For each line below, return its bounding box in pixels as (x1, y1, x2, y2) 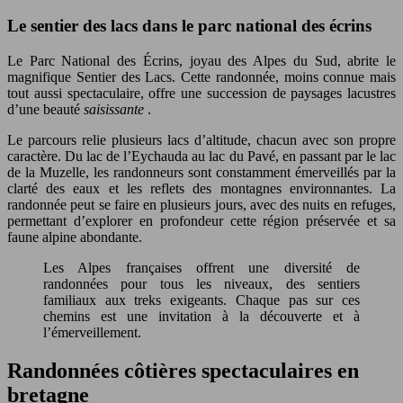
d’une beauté (7, 102, 84, 118)
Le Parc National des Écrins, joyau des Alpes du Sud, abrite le (7, 53, 396, 69)
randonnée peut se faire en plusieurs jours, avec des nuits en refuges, (7, 197, 396, 213)
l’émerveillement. (43, 325, 141, 341)
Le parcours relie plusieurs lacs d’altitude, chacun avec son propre (7, 132, 396, 148)
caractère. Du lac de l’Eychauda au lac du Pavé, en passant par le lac (7, 148, 396, 165)
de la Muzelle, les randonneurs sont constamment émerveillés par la (7, 165, 396, 181)
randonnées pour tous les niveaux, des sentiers (43, 276, 360, 292)
